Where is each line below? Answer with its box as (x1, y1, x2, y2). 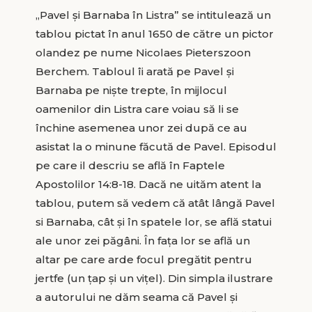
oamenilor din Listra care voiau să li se (35, 102, 239, 116)
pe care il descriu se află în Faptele (35, 158, 225, 172)
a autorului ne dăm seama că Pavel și (35, 290, 237, 304)
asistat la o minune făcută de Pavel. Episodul (35, 139, 276, 153)
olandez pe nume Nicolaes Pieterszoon (35, 45, 251, 59)
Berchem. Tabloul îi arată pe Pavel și (35, 64, 234, 78)
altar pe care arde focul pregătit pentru (35, 252, 252, 266)
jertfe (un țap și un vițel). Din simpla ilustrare (35, 271, 273, 285)
